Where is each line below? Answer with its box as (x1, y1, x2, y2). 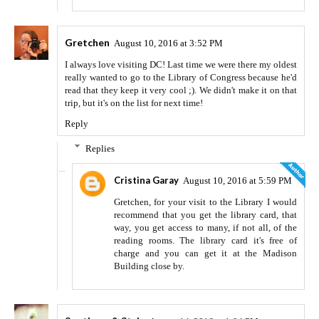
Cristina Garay (114, 174, 179, 187)
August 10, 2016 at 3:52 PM (114, 37, 223, 48)
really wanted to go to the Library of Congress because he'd (65, 71, 297, 83)
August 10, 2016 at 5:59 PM (183, 175, 292, 187)
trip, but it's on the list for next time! (65, 97, 203, 108)
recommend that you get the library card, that (114, 209, 297, 221)
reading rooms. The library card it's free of (114, 235, 297, 246)
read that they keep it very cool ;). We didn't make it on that (65, 84, 297, 95)
